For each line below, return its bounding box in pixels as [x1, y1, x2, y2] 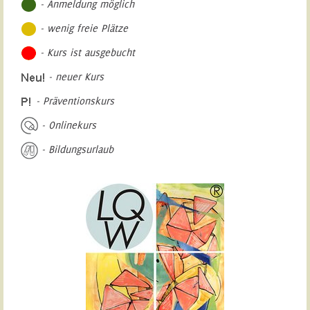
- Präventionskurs [32, 94, 114, 107]
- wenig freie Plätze [36, 21, 128, 35]
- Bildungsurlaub [37, 143, 113, 156]
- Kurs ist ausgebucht [36, 46, 135, 59]
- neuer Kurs [44, 70, 104, 83]
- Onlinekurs [37, 118, 96, 131]
